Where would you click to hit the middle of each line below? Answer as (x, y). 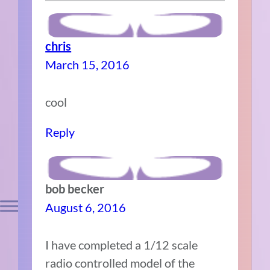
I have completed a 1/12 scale (122, 244)
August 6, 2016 (86, 207)
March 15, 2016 (88, 64)
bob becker (75, 189)
